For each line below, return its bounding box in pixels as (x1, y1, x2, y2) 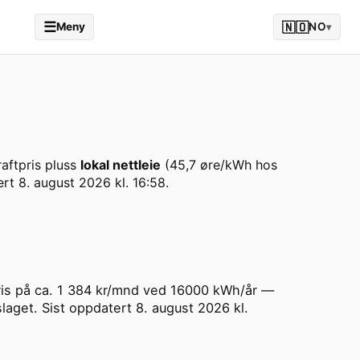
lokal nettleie (80, 157, 161, 174)
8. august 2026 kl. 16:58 (18, 174, 166, 191)
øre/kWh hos (196, 157, 277, 174)
